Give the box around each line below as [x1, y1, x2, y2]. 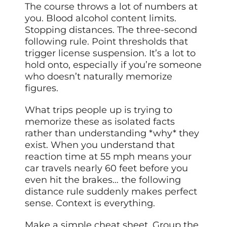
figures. [25, 82, 59, 94]
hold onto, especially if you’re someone [25, 59, 202, 70]
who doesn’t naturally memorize [25, 70, 173, 82]
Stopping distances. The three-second [25, 24, 198, 35]
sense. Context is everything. [25, 197, 156, 209]
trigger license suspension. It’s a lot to [25, 47, 196, 59]
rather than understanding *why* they [25, 127, 200, 139]
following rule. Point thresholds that [25, 35, 188, 47]
